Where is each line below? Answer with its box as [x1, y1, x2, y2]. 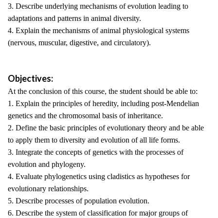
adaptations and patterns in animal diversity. [8, 14, 141, 22]
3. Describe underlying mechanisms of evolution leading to [8, 2, 188, 10]
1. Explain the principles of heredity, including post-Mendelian [8, 99, 199, 108]
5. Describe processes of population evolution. [8, 197, 149, 205]
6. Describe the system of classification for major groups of [8, 209, 188, 217]
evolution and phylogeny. [8, 160, 86, 168]
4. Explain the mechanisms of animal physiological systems [8, 26, 189, 35]
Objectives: [8, 73, 53, 84]
